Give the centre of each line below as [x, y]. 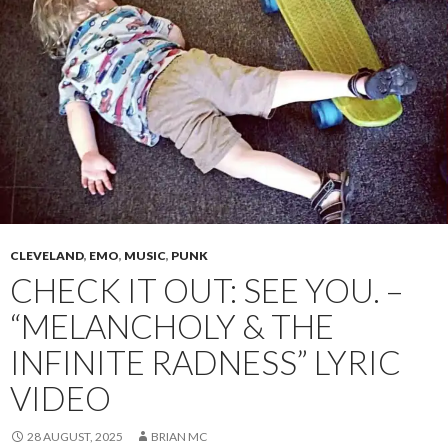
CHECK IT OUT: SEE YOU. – [206, 290]
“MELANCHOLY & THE [172, 326]
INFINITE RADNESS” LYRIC [205, 362]
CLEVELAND [47, 256]
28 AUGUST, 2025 [75, 437]
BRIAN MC [179, 437]
